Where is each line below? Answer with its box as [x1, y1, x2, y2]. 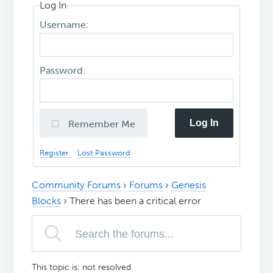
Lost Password [77, 147, 131, 157]
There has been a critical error [69, 195, 202, 207]
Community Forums [32, 179, 121, 191]
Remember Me [68, 118, 136, 130]
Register [40, 147, 72, 157]
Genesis [171, 179, 207, 191]
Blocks [32, 195, 62, 207]
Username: [40, 18, 92, 30]
